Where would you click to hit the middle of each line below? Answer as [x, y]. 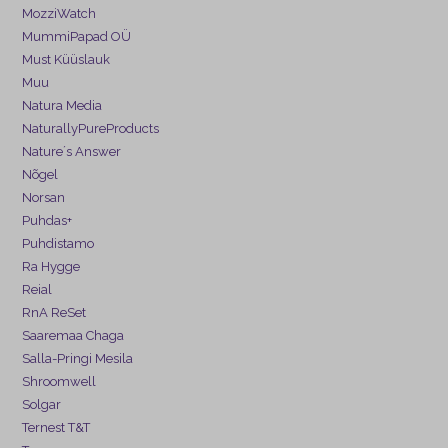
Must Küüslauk [66, 59]
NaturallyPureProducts [91, 128]
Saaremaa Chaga [73, 335]
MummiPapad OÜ [77, 36]
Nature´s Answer [72, 151]
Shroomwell [59, 381]
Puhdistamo [58, 243]
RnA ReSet [54, 312]
